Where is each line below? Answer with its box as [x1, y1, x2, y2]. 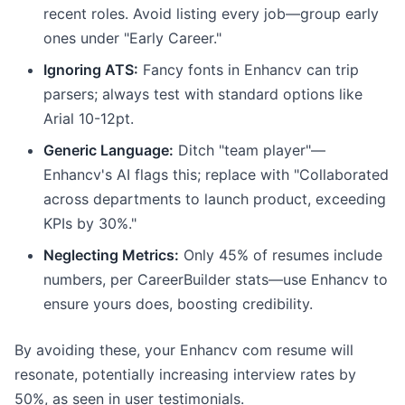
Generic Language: [43, 141, 174, 159]
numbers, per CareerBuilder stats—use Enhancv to [43, 270, 388, 288]
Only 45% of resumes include [179, 246, 382, 264]
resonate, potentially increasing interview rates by [14, 365, 356, 383]
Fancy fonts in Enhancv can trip [138, 61, 359, 79]
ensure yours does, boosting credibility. [43, 295, 313, 313]
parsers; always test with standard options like [43, 85, 363, 103]
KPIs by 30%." [43, 214, 137, 232]
